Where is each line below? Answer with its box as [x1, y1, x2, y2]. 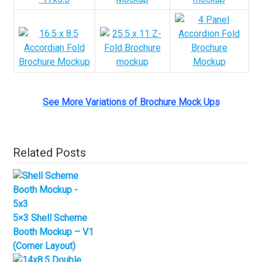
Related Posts [13, 145, 87, 160]
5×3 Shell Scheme [13, 212, 88, 223]
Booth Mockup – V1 [13, 226, 94, 237]
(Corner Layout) [13, 240, 76, 251]
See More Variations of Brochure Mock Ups [42, 96, 220, 108]
